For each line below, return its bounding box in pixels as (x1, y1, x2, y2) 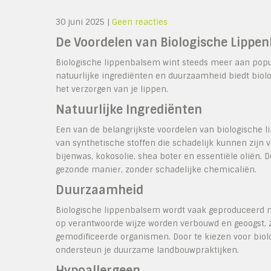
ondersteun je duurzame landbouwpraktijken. (56, 245, 239, 255)
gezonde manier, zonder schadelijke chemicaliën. (56, 165, 256, 175)
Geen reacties (112, 17, 168, 27)
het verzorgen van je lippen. (56, 84, 168, 94)
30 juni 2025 (56, 17, 105, 27)
